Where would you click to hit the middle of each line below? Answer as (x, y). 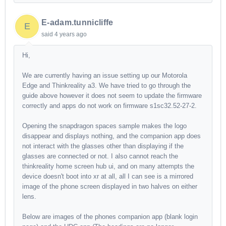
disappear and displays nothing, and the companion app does (111, 136)
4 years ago (71, 35)
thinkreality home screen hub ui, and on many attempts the (108, 166)
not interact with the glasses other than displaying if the (103, 146)
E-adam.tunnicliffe (77, 23)
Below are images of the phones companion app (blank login (110, 217)
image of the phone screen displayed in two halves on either (110, 187)
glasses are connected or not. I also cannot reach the (100, 156)
